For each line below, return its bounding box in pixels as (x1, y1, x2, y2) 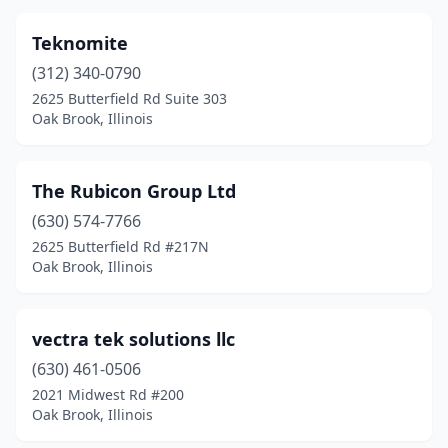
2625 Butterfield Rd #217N (32, 237, 209, 256)
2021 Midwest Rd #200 (32, 385, 184, 404)
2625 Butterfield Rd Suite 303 (32, 89, 227, 108)
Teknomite (32, 31, 128, 55)
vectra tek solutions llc (32, 327, 235, 351)
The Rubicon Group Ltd (32, 179, 236, 203)
